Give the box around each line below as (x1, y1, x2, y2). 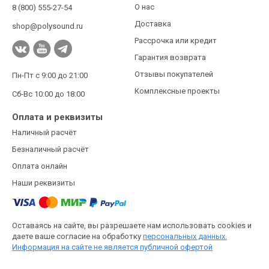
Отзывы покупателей (134, 69, 213, 79)
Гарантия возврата (134, 52, 206, 62)
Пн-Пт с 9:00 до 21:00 (12, 70, 88, 80)
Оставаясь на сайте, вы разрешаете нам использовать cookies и (12, 220, 252, 230)
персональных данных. (143, 231, 227, 241)
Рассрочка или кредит (134, 35, 217, 45)
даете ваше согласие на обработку (12, 231, 143, 241)
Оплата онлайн (12, 161, 67, 171)
